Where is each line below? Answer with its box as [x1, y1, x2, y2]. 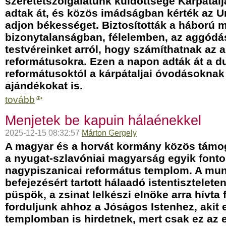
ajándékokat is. [5, 80, 83, 91]
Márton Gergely [82, 129, 137, 137]
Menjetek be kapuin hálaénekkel [5, 113, 201, 128]
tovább [5, 94, 35, 105]
